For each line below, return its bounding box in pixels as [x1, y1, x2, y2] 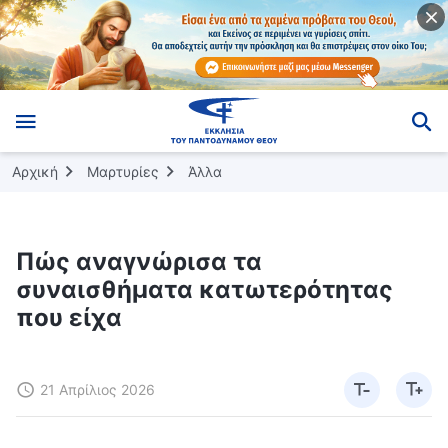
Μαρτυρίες [87, 162, 159, 180]
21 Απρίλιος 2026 [40, 380, 155, 398]
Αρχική [12, 162, 58, 180]
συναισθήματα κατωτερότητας [16, 274, 393, 304]
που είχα [16, 302, 122, 332]
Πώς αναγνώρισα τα [16, 246, 262, 276]
